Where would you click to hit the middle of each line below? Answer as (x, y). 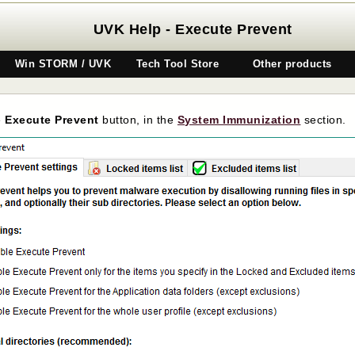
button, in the (138, 120)
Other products (292, 64)
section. (323, 120)
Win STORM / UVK (63, 64)
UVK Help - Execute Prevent (193, 29)
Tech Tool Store (177, 64)
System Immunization (239, 120)
